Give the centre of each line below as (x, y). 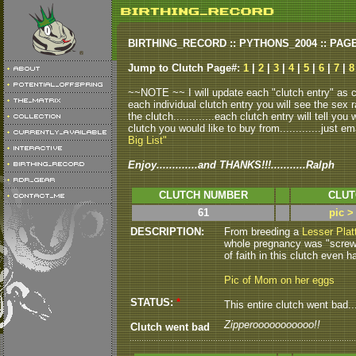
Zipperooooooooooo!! (272, 325)
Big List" (147, 140)
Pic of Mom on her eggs (279, 280)
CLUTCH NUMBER (203, 195)
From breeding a (263, 232)
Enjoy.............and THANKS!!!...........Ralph (231, 165)
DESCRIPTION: (167, 232)
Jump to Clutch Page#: (186, 68)
